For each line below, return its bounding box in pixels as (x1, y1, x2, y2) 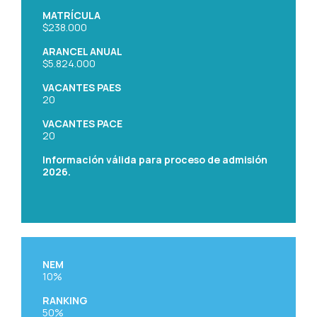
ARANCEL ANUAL (42, 45, 122, 58)
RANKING (42, 294, 88, 307)
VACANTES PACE (42, 117, 122, 130)
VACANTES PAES (42, 81, 121, 94)
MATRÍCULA (42, 8, 100, 22)
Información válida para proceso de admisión (42, 153, 267, 166)
